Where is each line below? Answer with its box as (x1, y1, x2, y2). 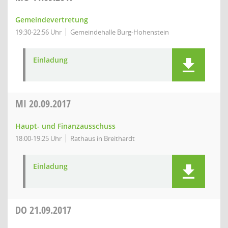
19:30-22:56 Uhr (15, 27, 62, 37)
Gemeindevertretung (15, 15, 88, 24)
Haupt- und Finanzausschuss (15, 121, 116, 131)
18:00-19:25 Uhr (15, 134, 62, 143)
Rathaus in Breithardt (70, 134, 135, 143)
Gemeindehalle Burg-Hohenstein (70, 27, 169, 37)
